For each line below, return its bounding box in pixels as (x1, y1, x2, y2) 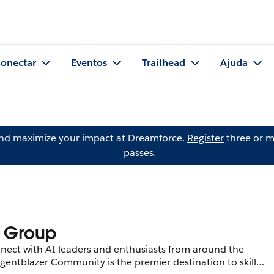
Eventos (71, 56, 107, 70)
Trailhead (142, 56, 185, 70)
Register (187, 131, 224, 144)
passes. (123, 146, 156, 159)
